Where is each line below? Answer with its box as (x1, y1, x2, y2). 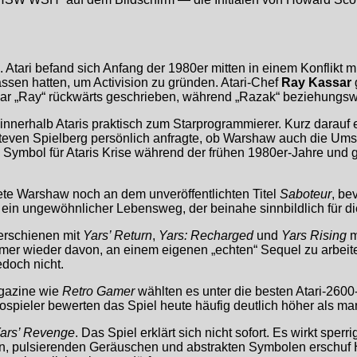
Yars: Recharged (159, 229, 253, 243)
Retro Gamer (62, 284, 135, 299)
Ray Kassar (281, 76, 351, 90)
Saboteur (280, 187, 331, 202)
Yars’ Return (83, 229, 152, 243)
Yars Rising (281, 229, 347, 243)
